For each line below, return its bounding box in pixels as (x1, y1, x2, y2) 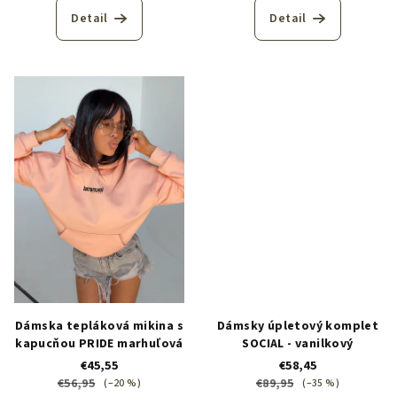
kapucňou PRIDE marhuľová (15, 335, 183, 353)
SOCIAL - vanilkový (242, 335, 354, 353)
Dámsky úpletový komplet (216, 317, 379, 335)
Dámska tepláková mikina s (15, 317, 183, 335)
